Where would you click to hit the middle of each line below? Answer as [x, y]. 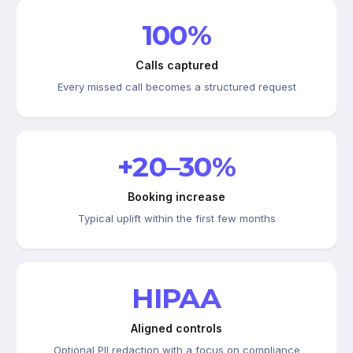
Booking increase [176, 196]
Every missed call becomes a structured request [176, 86]
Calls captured [176, 65]
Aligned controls [176, 328]
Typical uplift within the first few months [176, 218]
